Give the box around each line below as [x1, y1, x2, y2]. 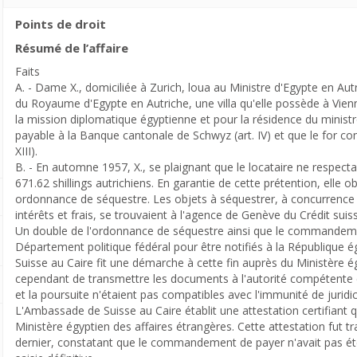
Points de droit [15, 16, 106, 32]
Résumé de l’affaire [15, 40, 128, 56]
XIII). [15, 143, 37, 159]
